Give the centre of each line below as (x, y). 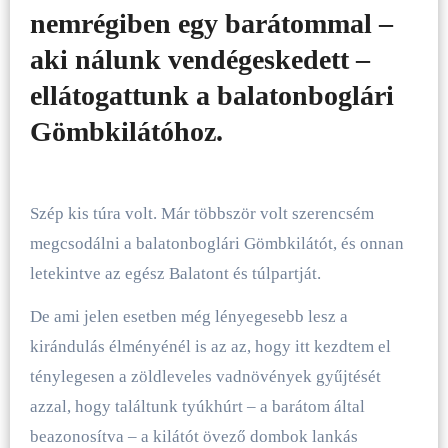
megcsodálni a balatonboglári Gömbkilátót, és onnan (216, 244)
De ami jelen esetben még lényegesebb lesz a (188, 317)
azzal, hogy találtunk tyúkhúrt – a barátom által (197, 407)
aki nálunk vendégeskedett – (199, 59)
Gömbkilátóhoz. (126, 131)
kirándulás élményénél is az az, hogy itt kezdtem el (210, 347)
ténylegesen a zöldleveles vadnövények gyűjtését (205, 377)
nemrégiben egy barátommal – (211, 23)
